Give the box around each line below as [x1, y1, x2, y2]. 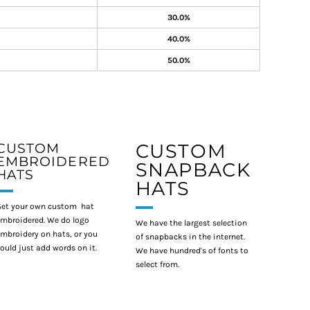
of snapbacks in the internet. [135, 232, 247, 241]
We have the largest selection [135, 218, 247, 228]
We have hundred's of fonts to [135, 246, 248, 255]
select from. [135, 259, 181, 269]
